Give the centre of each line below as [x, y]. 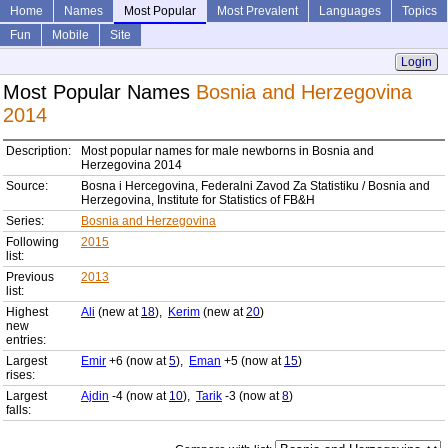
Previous [30, 277]
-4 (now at [139, 396]
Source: [27, 186]
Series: [25, 221]
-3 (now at [252, 396]
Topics [419, 11]
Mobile [70, 35]
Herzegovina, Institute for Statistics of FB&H [198, 200]
